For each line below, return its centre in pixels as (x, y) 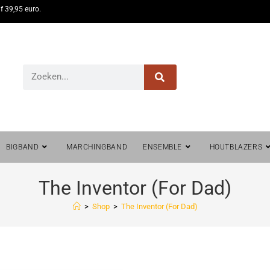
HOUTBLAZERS (236, 147)
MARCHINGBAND (97, 147)
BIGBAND (23, 147)
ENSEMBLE (163, 147)
